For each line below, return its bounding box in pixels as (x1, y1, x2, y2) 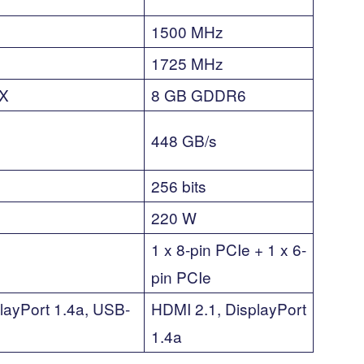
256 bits (151, 174, 206, 197)
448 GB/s (151, 128, 217, 151)
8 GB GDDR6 (151, 83, 246, 106)
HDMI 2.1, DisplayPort (151, 297, 306, 319)
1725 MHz (151, 51, 223, 74)
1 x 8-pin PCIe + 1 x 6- (151, 237, 306, 260)
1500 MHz (151, 19, 223, 42)
